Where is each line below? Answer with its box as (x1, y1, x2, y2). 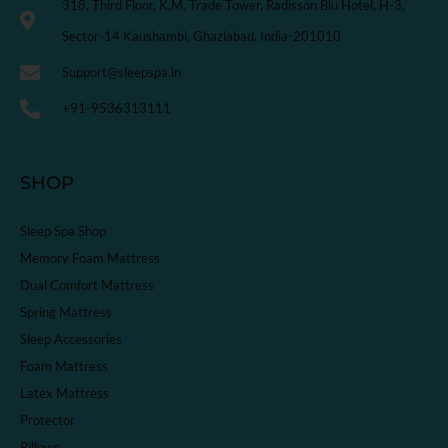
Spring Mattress (20, 304, 112, 321)
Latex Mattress (20, 385, 109, 402)
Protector (20, 412, 75, 429)
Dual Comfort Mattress (20, 277, 154, 294)
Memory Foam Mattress (20, 250, 160, 267)
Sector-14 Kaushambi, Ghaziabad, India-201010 (62, 28, 341, 45)
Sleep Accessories (20, 331, 122, 348)
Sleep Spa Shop (20, 223, 106, 240)
